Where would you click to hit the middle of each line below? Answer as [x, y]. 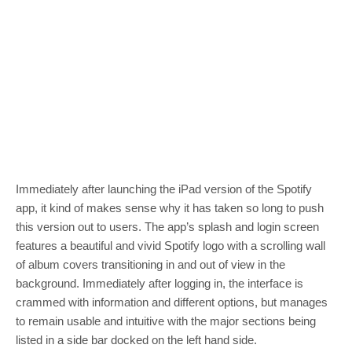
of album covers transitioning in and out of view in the [150, 264]
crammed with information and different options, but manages [172, 302]
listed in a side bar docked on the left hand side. [136, 339]
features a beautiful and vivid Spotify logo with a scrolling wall [170, 245]
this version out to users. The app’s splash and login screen [167, 226]
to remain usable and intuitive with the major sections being [166, 321]
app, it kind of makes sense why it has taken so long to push [170, 207]
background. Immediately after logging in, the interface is [159, 283]
